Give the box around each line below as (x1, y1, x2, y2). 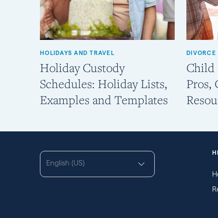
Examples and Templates (40, 92, 168, 108)
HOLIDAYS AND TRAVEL (40, 50, 114, 56)
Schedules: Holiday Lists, (40, 76, 167, 92)
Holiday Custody (40, 60, 125, 76)
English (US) (46, 159, 85, 167)
